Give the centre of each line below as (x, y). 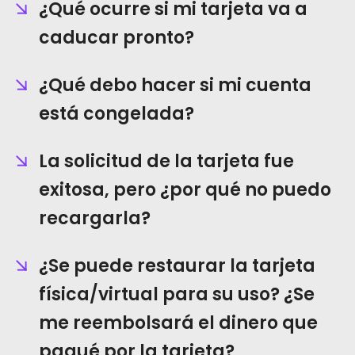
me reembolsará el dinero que (178, 323)
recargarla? (95, 218)
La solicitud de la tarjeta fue (166, 161)
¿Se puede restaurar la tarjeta (177, 266)
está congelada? (116, 114)
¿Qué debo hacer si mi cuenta (175, 85)
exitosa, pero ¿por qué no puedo (185, 190)
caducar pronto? (116, 38)
